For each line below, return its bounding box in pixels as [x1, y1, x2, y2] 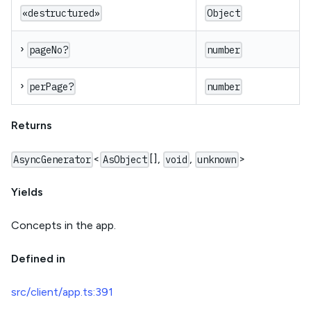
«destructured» [22, 7, 101, 20]
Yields [11, 185, 43, 199]
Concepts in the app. [11, 219, 116, 233]
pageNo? [29, 44, 69, 57]
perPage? [29, 81, 74, 94]
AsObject [102, 153, 147, 167]
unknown [197, 153, 237, 167]
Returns [11, 119, 52, 133]
